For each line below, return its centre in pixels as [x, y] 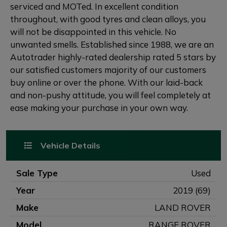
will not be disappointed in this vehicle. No [93, 32]
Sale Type [37, 173]
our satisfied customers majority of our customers [108, 70]
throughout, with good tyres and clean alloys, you [108, 19]
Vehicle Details [69, 145]
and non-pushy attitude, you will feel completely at [110, 95]
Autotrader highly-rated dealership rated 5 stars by [113, 57]
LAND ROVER [183, 207]
